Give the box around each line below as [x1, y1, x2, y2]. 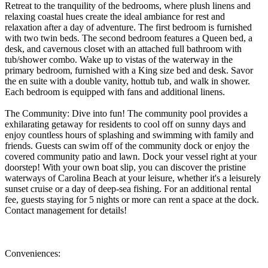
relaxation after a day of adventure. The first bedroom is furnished [5, 22, 252, 32]
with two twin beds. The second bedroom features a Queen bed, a [5, 32, 252, 43]
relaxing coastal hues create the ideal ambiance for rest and [5, 11, 225, 22]
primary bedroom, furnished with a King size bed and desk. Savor [5, 65, 253, 75]
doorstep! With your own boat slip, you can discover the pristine [5, 162, 246, 172]
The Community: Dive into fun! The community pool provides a [5, 108, 248, 118]
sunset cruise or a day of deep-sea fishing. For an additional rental [5, 183, 251, 194]
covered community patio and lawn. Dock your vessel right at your [5, 151, 257, 162]
